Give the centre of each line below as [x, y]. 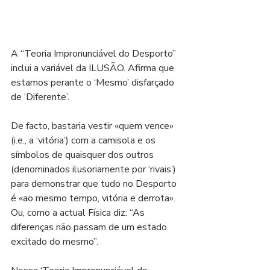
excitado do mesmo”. [55, 242]
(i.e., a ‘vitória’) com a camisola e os [84, 140]
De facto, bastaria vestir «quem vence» [93, 126]
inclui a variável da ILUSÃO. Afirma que [94, 68]
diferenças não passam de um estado [90, 227]
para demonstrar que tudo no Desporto [95, 184]
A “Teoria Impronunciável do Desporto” [95, 54]
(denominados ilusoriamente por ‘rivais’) [95, 169]
